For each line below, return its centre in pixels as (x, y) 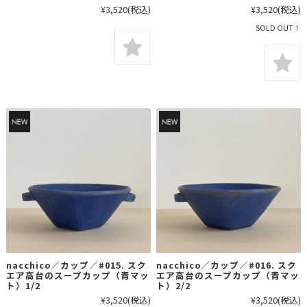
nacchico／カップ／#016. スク (227, 265)
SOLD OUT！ (279, 28)
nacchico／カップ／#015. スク (76, 265)
